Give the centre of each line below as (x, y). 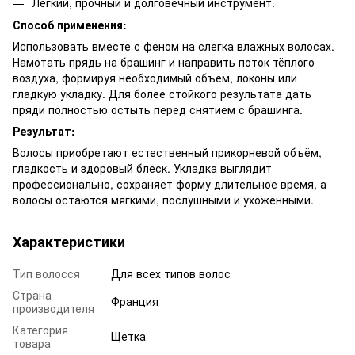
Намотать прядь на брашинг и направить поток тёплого (164, 62)
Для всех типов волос (171, 274)
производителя (53, 309)
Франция (135, 302)
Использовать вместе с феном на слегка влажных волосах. (174, 46)
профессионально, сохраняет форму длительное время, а (170, 184)
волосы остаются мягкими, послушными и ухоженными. (163, 200)
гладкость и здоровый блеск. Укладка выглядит (142, 168)
